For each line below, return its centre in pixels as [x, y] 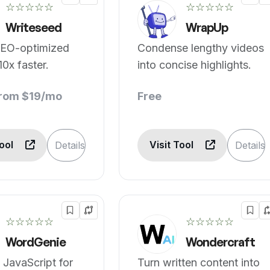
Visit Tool [172, 145]
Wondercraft [220, 242]
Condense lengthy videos [200, 48]
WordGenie [36, 242]
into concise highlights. [194, 65]
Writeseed [34, 27]
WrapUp [206, 27]
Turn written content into [198, 262]
